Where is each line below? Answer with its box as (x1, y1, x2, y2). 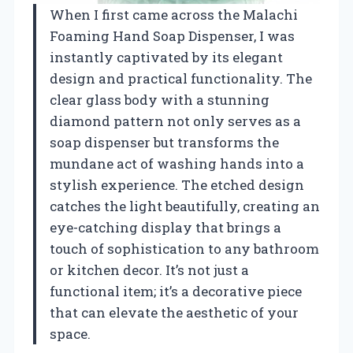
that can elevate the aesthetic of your (50, 303, 299, 321)
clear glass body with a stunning (50, 90, 269, 109)
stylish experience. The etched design (50, 175, 304, 194)
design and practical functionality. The (50, 69, 312, 87)
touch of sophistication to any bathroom (50, 239, 319, 258)
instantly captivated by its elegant (50, 47, 283, 66)
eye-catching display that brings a (50, 217, 281, 236)
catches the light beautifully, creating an (50, 196, 320, 215)
